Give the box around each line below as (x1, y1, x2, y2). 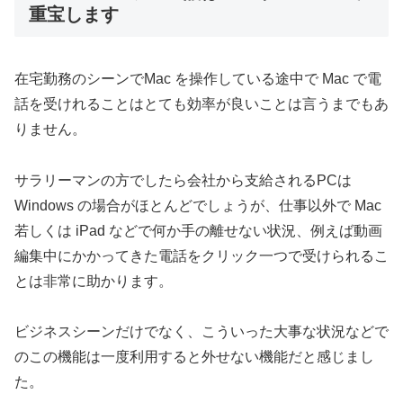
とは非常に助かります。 (14, 273, 173, 289)
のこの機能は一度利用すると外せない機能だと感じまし (14, 349, 374, 365)
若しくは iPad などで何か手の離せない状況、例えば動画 (14, 222, 382, 238)
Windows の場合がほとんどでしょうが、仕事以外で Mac (14, 197, 381, 213)
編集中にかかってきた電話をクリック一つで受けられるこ (14, 247, 389, 264)
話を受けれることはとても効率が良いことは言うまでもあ (14, 95, 389, 112)
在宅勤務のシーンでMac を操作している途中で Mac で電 (14, 70, 381, 86)
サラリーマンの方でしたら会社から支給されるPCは (14, 172, 352, 188)
